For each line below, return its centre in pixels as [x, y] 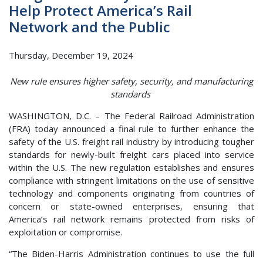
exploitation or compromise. [67, 232]
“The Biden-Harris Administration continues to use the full [131, 254]
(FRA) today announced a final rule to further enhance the [131, 129]
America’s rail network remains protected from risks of [131, 219]
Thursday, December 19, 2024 [71, 55]
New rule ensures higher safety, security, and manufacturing [131, 81]
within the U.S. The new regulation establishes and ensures [131, 168]
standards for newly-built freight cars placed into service [131, 155]
